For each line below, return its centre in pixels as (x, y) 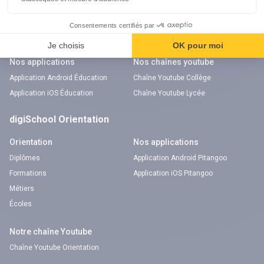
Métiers (22, 189)
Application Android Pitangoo (180, 158)
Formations (28, 173)
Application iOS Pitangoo (173, 173)
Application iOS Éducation (51, 93)
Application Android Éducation (58, 78)
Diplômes (25, 158)
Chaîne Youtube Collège (172, 78)
